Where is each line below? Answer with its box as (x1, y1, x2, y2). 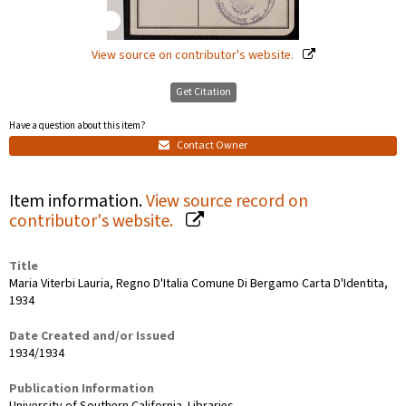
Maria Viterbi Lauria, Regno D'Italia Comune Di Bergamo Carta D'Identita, (9, 274, 388, 293)
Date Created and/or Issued (9, 326, 175, 345)
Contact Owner (175, 137, 247, 153)
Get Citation (175, 84, 231, 100)
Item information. (9, 188, 146, 214)
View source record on (146, 188, 308, 214)
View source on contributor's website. (91, 46, 296, 64)
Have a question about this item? (9, 119, 146, 132)
